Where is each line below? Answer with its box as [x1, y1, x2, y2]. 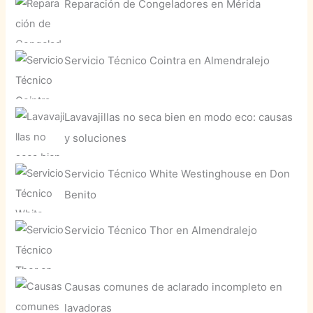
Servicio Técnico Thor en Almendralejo [64, 223, 258, 237]
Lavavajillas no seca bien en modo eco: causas [64, 110, 293, 124]
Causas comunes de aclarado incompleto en [64, 279, 283, 293]
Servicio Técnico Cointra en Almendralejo [64, 54, 270, 68]
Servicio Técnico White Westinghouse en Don [64, 167, 291, 181]
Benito [64, 188, 97, 202]
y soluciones [64, 131, 127, 145]
